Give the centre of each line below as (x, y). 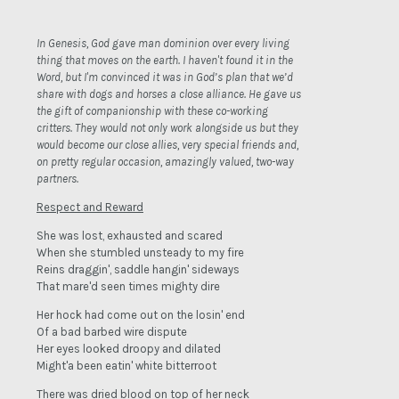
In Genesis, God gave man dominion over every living (163, 44)
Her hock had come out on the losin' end (141, 315)
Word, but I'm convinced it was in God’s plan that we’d (165, 77)
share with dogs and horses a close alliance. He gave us (169, 94)
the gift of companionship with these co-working (152, 111)
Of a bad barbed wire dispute (112, 332)
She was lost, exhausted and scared (130, 236)
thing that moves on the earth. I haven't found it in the (165, 61)
